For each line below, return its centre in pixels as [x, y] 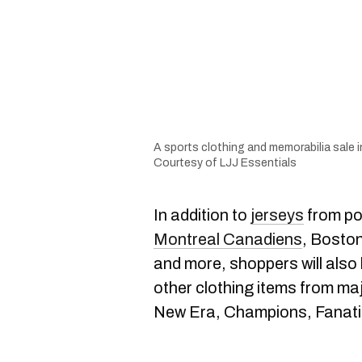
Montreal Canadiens [228, 239]
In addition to [202, 215]
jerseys [277, 215]
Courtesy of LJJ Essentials [225, 162]
